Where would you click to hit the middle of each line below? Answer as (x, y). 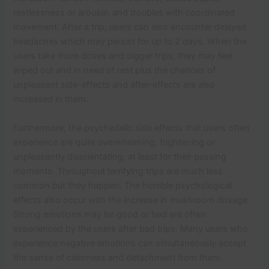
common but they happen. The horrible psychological (123, 185)
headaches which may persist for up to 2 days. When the (130, 41)
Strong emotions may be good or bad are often (110, 214)
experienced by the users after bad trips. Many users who (131, 228)
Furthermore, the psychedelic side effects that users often (132, 128)
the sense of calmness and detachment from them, (118, 257)
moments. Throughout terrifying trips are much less (118, 171)
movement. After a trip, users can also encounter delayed (130, 27)
